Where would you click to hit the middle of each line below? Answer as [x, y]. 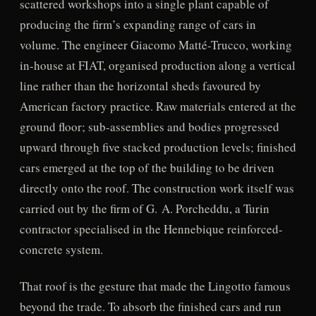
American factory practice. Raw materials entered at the [158, 107]
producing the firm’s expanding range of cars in [138, 25]
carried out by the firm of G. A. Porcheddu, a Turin [144, 209]
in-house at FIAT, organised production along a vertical [157, 66]
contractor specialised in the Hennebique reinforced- [151, 229]
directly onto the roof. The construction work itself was [157, 188]
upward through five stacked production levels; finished [158, 147]
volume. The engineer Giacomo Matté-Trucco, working [156, 45]
